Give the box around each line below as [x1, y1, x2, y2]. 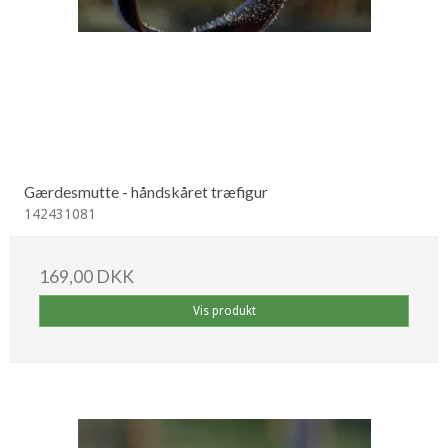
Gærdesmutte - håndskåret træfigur [24, 181, 268, 201]
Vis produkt [192, 303, 256, 318]
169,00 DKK [39, 265, 134, 287]
